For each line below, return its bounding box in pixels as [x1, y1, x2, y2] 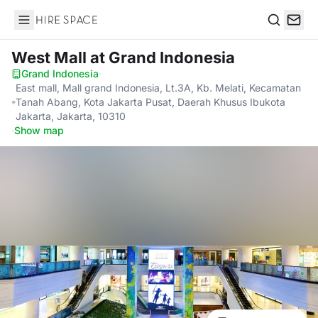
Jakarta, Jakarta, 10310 [15, 110, 126, 122]
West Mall [11, 48, 90, 67]
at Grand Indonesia [90, 48, 235, 67]
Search [266, 27, 303, 42]
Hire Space [13, 20, 72, 34]
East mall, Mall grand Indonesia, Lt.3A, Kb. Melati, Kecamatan [15, 82, 301, 94]
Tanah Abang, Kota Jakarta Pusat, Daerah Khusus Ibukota [15, 96, 285, 108]
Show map [14, 124, 64, 136]
